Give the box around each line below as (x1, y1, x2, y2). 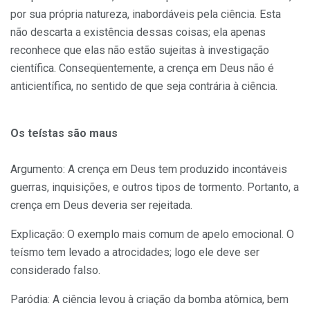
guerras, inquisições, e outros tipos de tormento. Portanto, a (10, 180, 299, 194)
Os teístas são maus (10, 126, 118, 140)
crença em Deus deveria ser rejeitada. (10, 198, 192, 212)
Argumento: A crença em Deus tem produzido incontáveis (10, 162, 287, 176)
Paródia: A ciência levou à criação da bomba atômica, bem (10, 292, 289, 306)
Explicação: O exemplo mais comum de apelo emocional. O (10, 227, 294, 241)
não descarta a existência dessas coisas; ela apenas (10, 25, 266, 39)
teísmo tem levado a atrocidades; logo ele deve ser (10, 245, 259, 259)
